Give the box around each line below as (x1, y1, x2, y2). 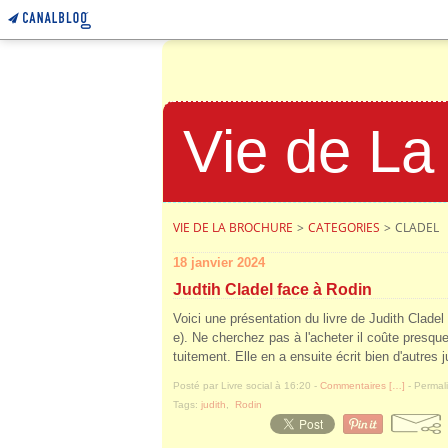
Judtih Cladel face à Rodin (173, 281, 372, 298)
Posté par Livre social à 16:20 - (173, 380, 320, 391)
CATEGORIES (308, 219, 380, 236)
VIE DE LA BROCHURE (173, 219, 293, 236)
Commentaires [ (320, 380, 392, 391)
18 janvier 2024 (173, 255, 265, 270)
